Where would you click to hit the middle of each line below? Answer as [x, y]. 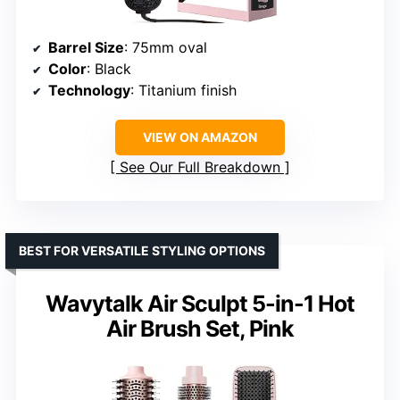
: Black [109, 68]
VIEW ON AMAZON [200, 137]
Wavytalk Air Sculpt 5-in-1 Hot [200, 303]
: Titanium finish [183, 90]
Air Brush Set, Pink [200, 328]
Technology [89, 90]
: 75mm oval [166, 47]
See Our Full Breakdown [200, 167]
